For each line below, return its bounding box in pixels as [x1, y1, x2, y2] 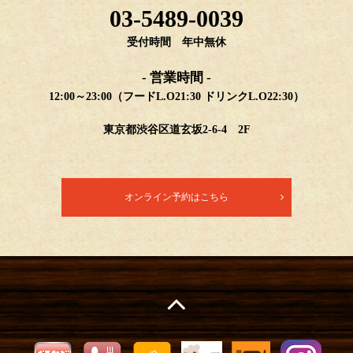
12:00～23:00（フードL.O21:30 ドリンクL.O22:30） [49, 91, 304, 102]
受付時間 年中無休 [127, 36, 226, 48]
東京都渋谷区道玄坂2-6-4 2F [102, 124, 251, 136]
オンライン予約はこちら [124, 191, 229, 203]
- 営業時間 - [142, 70, 211, 85]
